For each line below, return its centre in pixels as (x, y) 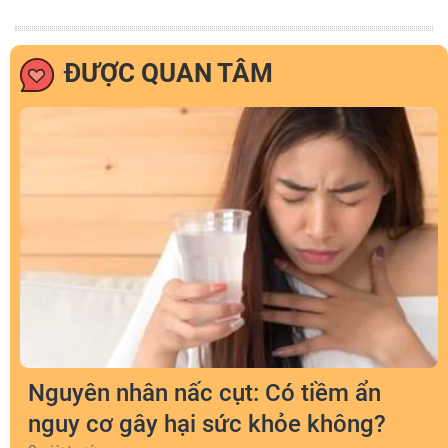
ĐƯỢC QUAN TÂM (168, 72)
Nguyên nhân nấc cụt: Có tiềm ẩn (204, 393)
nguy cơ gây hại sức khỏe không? (207, 424)
